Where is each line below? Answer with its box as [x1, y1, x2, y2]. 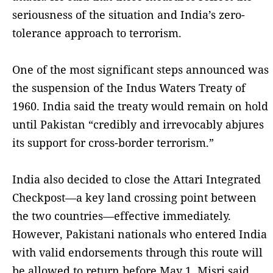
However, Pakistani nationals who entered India [12, 226, 267, 241]
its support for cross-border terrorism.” [12, 135, 214, 150]
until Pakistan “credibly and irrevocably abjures [12, 116, 264, 132]
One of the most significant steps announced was [12, 62, 269, 77]
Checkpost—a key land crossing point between [12, 190, 257, 205]
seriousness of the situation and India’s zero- [12, 7, 245, 22]
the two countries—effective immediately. [12, 208, 231, 223]
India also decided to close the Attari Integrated [12, 171, 261, 186]
